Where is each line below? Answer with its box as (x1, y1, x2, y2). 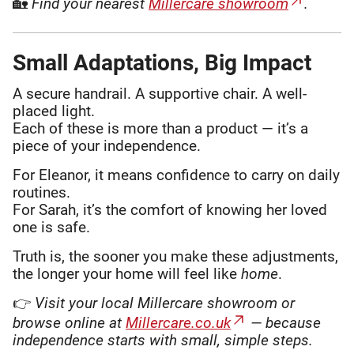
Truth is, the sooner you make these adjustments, (13, 247, 338, 265)
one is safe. (13, 217, 90, 236)
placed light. (13, 101, 95, 120)
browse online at (13, 313, 126, 332)
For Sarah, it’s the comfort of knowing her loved (13, 200, 327, 219)
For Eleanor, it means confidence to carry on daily (13, 165, 340, 184)
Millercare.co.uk (126, 313, 231, 332)
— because (247, 313, 321, 332)
